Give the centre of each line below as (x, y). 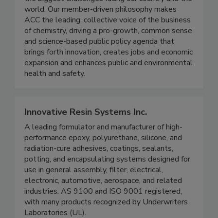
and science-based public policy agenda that (99, 42)
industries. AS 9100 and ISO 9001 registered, (103, 191)
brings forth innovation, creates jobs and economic (109, 52)
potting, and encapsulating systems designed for (107, 159)
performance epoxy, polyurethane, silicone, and (103, 138)
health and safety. (55, 74)
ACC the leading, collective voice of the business (108, 20)
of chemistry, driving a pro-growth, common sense (108, 31)
